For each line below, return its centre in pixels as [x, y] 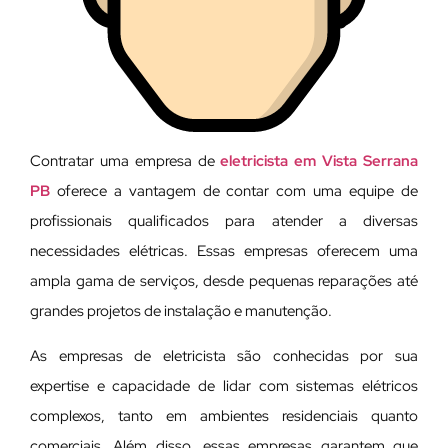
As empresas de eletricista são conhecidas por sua [224, 355]
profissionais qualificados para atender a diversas [224, 221]
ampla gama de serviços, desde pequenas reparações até [224, 281]
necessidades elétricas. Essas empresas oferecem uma [224, 251]
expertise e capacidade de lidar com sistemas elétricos [224, 385]
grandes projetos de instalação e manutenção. [181, 311]
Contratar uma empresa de [125, 161]
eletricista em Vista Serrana [319, 161]
